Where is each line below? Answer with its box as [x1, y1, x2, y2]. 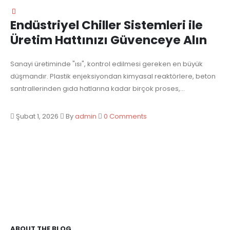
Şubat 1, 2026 [14, 111, 59, 122]
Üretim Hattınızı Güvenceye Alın [10, 32, 207, 49]
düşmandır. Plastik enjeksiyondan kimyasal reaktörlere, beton [10, 71, 216, 82]
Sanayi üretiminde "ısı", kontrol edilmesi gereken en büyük [10, 59, 203, 69]
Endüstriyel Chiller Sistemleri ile [10, 17, 203, 34]
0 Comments [104, 111, 147, 122]
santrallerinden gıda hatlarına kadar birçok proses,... [10, 84, 185, 94]
